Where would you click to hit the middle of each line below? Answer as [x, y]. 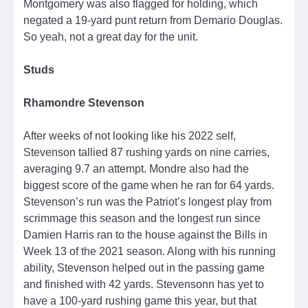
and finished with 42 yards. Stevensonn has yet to [144, 284]
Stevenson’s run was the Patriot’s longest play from [147, 202]
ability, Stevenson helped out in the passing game [144, 268]
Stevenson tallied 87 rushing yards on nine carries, [146, 152]
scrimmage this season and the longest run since [142, 218]
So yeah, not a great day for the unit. [111, 36]
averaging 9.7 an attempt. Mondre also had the [136, 169]
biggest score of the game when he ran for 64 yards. [149, 185]
